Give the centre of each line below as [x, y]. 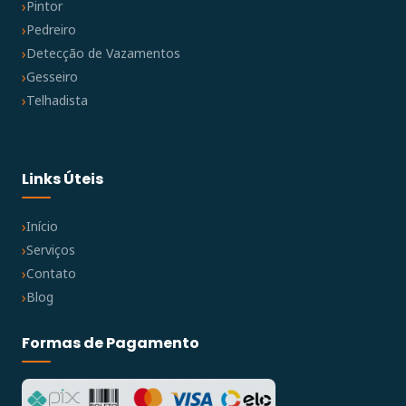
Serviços [51, 250]
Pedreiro [51, 30]
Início [42, 227]
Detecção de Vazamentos [103, 53]
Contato [51, 274]
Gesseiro [52, 77]
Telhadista [57, 101]
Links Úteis [63, 179]
